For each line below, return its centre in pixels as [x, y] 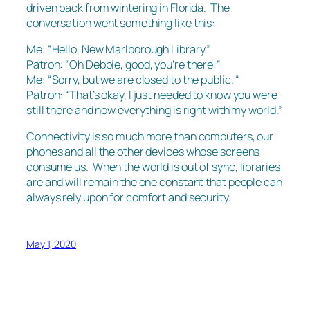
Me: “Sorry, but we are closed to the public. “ [133, 80]
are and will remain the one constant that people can [154, 182]
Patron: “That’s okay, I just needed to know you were [152, 95]
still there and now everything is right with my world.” [154, 110]
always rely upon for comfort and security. [129, 198]
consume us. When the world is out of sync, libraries [153, 167]
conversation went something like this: [121, 22]
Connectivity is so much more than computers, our [150, 137]
